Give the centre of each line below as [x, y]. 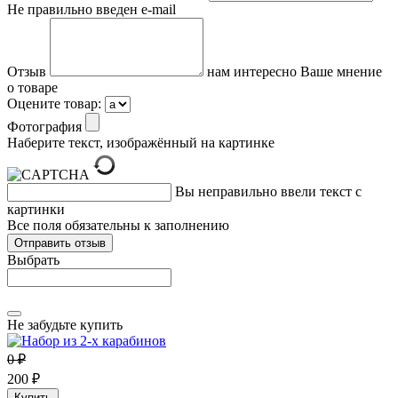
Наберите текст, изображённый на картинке [141, 142]
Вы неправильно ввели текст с [268, 191]
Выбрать [33, 259]
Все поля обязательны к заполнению [118, 225]
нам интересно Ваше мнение [295, 71]
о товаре [32, 87]
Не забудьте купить [65, 324]
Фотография [46, 126]
